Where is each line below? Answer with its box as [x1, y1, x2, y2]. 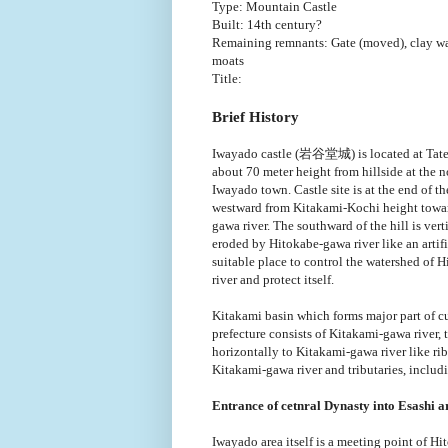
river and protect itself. [212, 271, 334, 287]
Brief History [212, 107, 299, 125]
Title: [212, 70, 242, 86]
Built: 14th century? [212, 16, 322, 32]
